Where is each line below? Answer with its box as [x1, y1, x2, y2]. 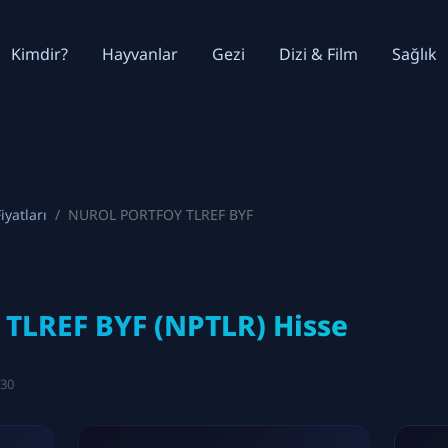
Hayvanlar [102, 43, 178, 65]
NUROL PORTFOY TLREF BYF [68, 205, 253, 224]
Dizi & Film [279, 43, 358, 65]
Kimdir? [11, 43, 68, 65]
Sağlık [392, 43, 437, 65]
